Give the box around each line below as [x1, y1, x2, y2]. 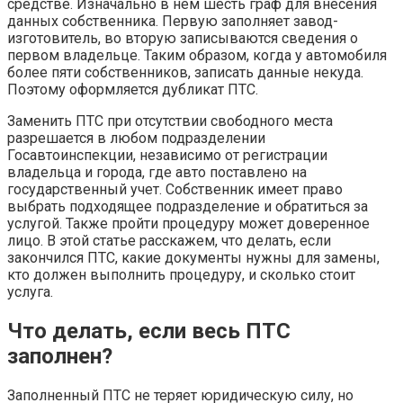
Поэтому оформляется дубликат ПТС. [7, 81, 258, 99]
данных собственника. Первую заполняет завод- [7, 13, 338, 31]
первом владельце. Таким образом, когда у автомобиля [7, 47, 387, 65]
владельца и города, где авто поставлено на [7, 164, 307, 182]
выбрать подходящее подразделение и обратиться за [7, 198, 368, 216]
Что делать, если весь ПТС [7, 318, 291, 345]
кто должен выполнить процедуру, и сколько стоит [7, 266, 355, 284]
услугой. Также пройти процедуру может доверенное [7, 215, 370, 233]
